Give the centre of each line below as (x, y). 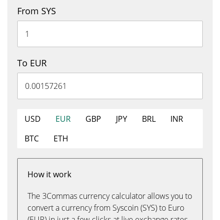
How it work (49, 174)
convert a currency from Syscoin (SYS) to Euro (106, 208)
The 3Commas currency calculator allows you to (110, 196)
